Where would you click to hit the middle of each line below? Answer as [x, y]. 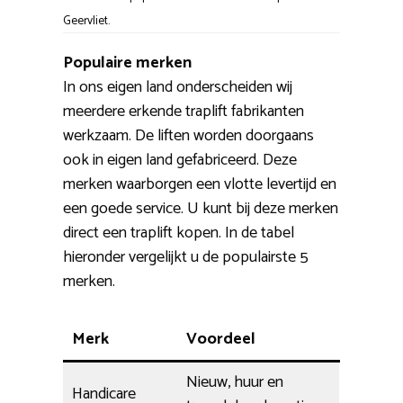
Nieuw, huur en [235, 383]
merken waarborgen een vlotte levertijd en [200, 185]
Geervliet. [86, 21]
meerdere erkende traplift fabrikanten [184, 112]
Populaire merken [127, 63]
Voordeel [221, 340]
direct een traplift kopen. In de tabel [179, 233]
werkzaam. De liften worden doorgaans [188, 136]
